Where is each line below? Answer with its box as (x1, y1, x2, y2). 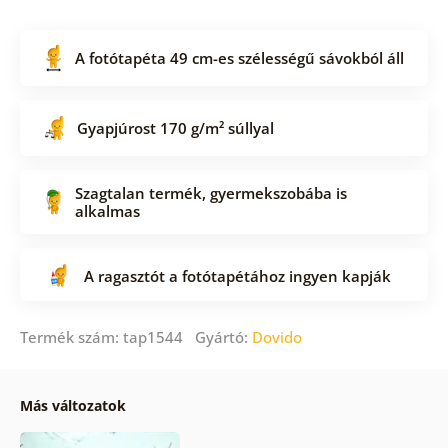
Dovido (251, 327, 302, 348)
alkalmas (74, 200, 140, 221)
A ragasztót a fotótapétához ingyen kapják (83, 265, 391, 286)
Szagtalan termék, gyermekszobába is (74, 182, 347, 203)
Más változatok (19, 396, 126, 416)
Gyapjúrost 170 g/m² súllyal (76, 117, 274, 138)
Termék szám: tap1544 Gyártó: (19, 327, 252, 348)
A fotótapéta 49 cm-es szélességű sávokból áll (74, 47, 404, 68)
